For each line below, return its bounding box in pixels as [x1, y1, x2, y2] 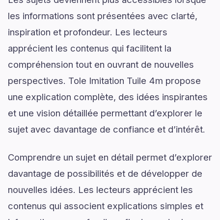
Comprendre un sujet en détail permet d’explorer [8, 151, 212, 163]
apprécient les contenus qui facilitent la [8, 42, 171, 54]
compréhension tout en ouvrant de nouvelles [8, 58, 194, 70]
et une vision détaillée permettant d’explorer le [8, 107, 202, 118]
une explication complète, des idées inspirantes [8, 91, 208, 102]
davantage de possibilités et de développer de [8, 167, 202, 179]
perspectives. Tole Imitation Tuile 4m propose [8, 75, 201, 86]
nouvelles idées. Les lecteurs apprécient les [8, 184, 193, 195]
